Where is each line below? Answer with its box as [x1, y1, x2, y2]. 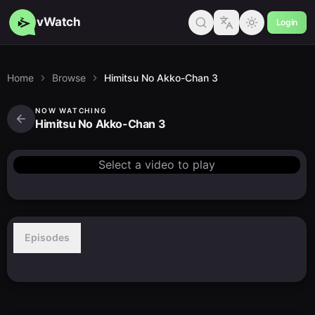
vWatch [37, 15, 81, 29]
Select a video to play [98, 157, 215, 172]
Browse [52, 72, 86, 84]
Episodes [25, 231, 70, 243]
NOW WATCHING [35, 106, 108, 115]
